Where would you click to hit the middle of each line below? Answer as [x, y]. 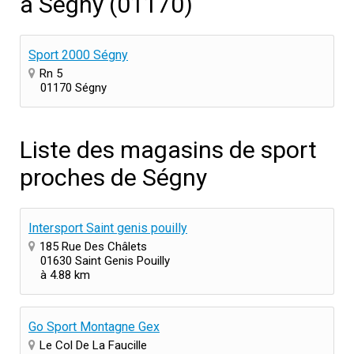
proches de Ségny [113, 177]
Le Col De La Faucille [93, 345]
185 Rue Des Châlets [93, 247]
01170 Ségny [73, 88]
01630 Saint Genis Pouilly [105, 261]
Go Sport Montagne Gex [94, 327]
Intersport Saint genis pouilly [108, 228]
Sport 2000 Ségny [78, 55]
